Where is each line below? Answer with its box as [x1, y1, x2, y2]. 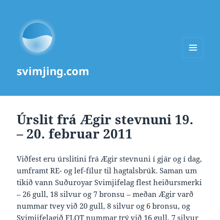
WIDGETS [183, 74, 211, 82]
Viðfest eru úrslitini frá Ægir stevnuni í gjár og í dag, [17, 154, 202, 164]
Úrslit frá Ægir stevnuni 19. [17, 110, 194, 129]
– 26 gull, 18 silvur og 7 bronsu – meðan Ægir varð [17, 189, 194, 199]
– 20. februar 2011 [17, 125, 133, 143]
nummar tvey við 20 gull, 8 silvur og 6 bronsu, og [17, 201, 191, 211]
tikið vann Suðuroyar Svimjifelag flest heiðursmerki [17, 177, 202, 188]
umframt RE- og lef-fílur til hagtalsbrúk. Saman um [17, 165, 197, 176]
